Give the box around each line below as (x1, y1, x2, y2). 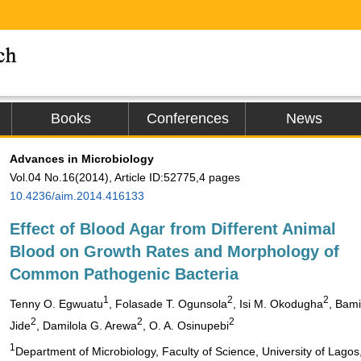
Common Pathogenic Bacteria (10, 265, 239, 283)
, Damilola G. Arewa (36, 318, 137, 332)
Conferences (146, 110, 229, 127)
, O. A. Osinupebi (143, 318, 229, 332)
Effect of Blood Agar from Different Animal (10, 220, 336, 238)
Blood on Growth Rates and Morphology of (10, 243, 339, 260)
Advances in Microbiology (10, 152, 154, 165)
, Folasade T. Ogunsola (109, 297, 227, 310)
